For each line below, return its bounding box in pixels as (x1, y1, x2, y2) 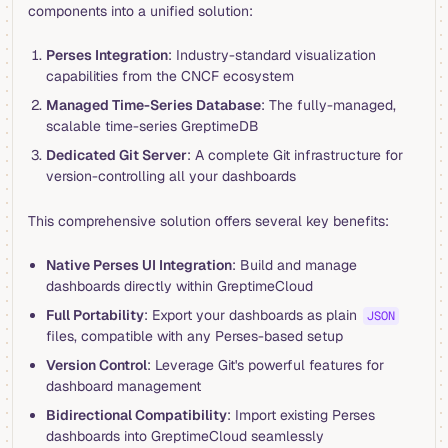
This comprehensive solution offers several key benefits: (28, 211, 389, 230)
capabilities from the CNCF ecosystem (45, 66, 294, 85)
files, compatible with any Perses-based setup (45, 326, 343, 345)
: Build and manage (231, 255, 357, 274)
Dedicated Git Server (45, 145, 187, 164)
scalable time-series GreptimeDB (45, 116, 259, 135)
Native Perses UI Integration (45, 255, 232, 274)
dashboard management (45, 376, 201, 395)
